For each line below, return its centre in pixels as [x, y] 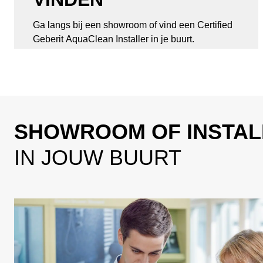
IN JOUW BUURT [98, 158]
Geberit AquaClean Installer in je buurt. [114, 39]
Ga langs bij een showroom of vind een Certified [133, 25]
